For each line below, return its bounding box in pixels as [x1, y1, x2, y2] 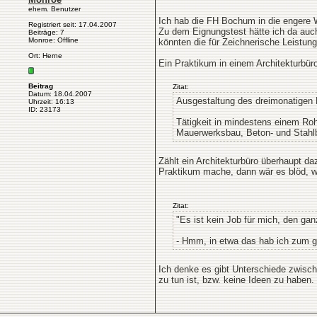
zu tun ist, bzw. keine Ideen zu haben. [158, 275, 314, 285]
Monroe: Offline [28, 36, 79, 44]
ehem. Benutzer [28, 5, 81, 13]
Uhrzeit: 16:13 [28, 98, 74, 105]
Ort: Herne [28, 52, 62, 59]
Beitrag [28, 82, 53, 90]
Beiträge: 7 [28, 28, 64, 36]
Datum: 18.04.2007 [28, 90, 92, 98]
